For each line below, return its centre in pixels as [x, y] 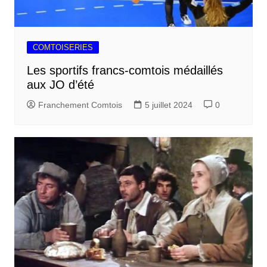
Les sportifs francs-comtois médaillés [125, 71]
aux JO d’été [60, 85]
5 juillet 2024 [168, 105]
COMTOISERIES [63, 48]
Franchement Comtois [80, 105]
